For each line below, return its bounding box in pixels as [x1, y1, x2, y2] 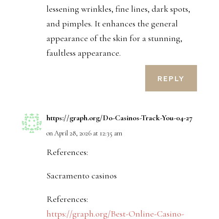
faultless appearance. [46, 47, 121, 59]
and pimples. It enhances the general [46, 18, 178, 29]
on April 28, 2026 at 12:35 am [46, 129, 122, 138]
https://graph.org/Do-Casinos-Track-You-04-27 [46, 113, 193, 123]
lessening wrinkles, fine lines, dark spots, [46, 3, 190, 15]
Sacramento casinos [46, 170, 117, 181]
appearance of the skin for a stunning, [46, 33, 182, 44]
